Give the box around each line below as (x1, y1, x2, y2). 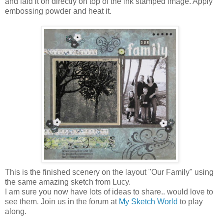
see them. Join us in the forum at (5, 197, 119, 206)
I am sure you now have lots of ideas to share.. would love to (5, 188, 213, 196)
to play (178, 197, 203, 206)
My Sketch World (119, 197, 178, 206)
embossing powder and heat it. (5, 7, 111, 16)
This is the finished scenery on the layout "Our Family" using (5, 168, 214, 177)
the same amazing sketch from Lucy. (5, 178, 131, 187)
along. (5, 207, 27, 216)
